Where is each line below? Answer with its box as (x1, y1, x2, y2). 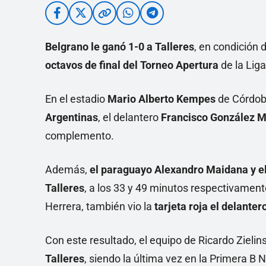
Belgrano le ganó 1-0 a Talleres (45, 40, 194, 53)
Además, (45, 163, 87, 176)
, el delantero (98, 111, 161, 123)
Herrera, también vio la (45, 200, 154, 213)
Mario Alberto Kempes (107, 93, 218, 105)
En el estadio (45, 93, 107, 105)
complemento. (45, 129, 114, 142)
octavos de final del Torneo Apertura (45, 59, 221, 71)
